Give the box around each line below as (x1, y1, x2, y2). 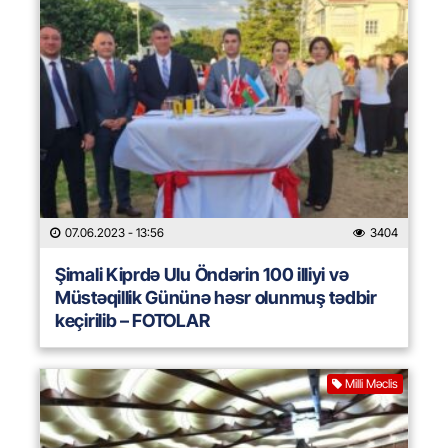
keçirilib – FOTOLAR (55, 310, 210, 332)
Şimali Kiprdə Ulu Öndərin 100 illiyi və (55, 264, 349, 286)
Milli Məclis (345, 376, 398, 392)
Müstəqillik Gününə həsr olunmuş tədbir (55, 287, 377, 309)
